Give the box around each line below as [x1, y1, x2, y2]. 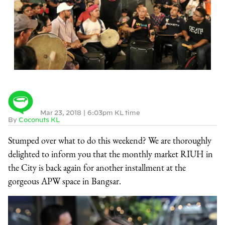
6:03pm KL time [87, 108, 140, 116]
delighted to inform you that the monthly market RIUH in [8, 148, 213, 160]
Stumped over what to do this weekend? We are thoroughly [8, 134, 211, 146]
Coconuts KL [19, 116, 60, 123]
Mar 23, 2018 [40, 108, 83, 116]
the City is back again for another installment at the [8, 161, 186, 173]
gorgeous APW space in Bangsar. [8, 175, 121, 187]
